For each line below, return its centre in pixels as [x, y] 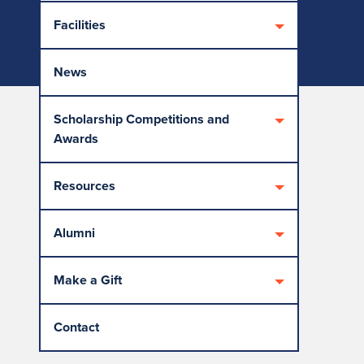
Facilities [80, 25]
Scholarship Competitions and [141, 119]
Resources [84, 186]
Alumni [74, 233]
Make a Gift [88, 280]
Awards [76, 139]
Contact [76, 327]
